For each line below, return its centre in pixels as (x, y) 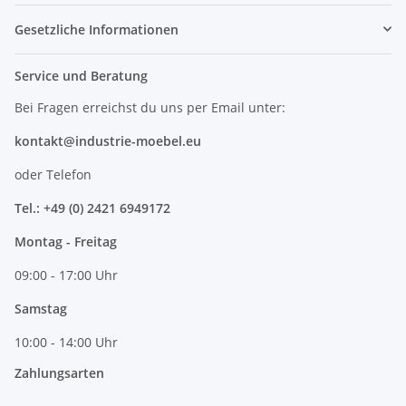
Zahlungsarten (59, 372)
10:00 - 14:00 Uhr (66, 342)
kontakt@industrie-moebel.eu (108, 140)
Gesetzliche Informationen (97, 29)
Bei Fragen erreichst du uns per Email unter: (150, 107)
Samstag (41, 308)
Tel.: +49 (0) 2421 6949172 (92, 208)
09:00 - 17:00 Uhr (66, 275)
